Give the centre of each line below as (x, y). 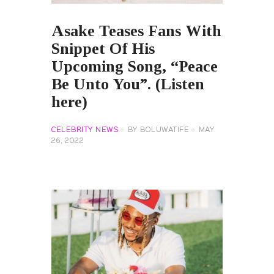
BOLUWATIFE (165, 130)
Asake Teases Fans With (136, 31)
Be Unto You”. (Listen (128, 84)
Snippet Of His (103, 49)
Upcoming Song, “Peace (135, 67)
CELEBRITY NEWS (85, 130)
